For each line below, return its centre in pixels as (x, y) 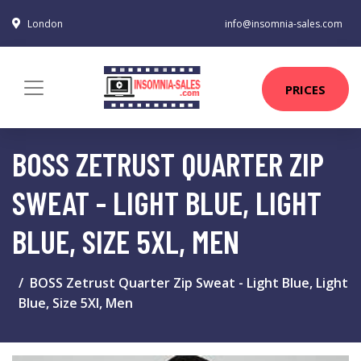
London (45, 24)
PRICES (305, 89)
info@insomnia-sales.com (284, 24)
